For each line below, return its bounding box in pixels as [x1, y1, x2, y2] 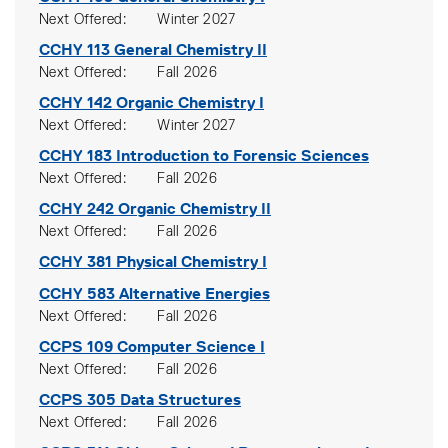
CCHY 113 [39, 40, 110, 59]
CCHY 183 [39, 146, 112, 165]
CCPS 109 [39, 337, 113, 356]
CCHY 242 [39, 199, 114, 218]
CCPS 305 [39, 390, 116, 409]
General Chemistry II [114, 40, 267, 59]
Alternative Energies [119, 284, 270, 303]
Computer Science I [117, 337, 265, 356]
